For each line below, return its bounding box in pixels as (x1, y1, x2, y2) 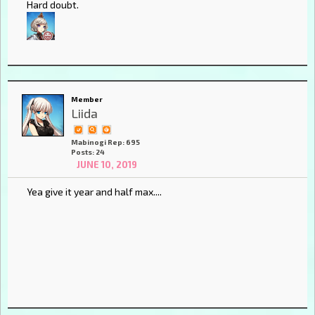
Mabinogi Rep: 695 (71, 137, 140, 146)
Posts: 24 (71, 147, 105, 156)
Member (71, 94, 103, 103)
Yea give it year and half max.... (27, 185, 162, 198)
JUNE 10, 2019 (76, 158, 137, 170)
